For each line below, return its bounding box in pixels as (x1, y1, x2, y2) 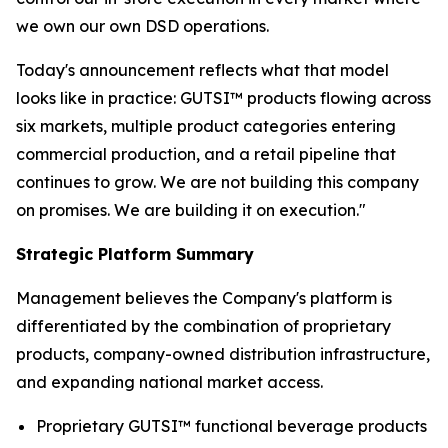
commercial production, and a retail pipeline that (16, 143, 396, 164)
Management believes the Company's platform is (16, 287, 392, 308)
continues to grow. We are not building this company (16, 171, 419, 192)
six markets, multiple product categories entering (16, 115, 396, 136)
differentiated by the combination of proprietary (16, 315, 391, 336)
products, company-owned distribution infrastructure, (16, 343, 430, 364)
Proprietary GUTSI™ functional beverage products (36, 415, 427, 436)
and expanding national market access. (16, 371, 323, 392)
